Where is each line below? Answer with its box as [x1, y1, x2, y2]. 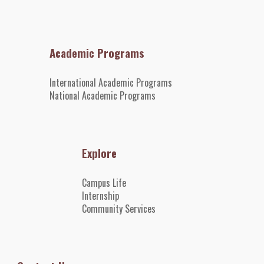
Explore [81, 145, 117, 161]
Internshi [81, 189, 115, 203]
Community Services [81, 202, 156, 216]
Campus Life [81, 176, 126, 190]
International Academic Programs [49, 75, 173, 90]
